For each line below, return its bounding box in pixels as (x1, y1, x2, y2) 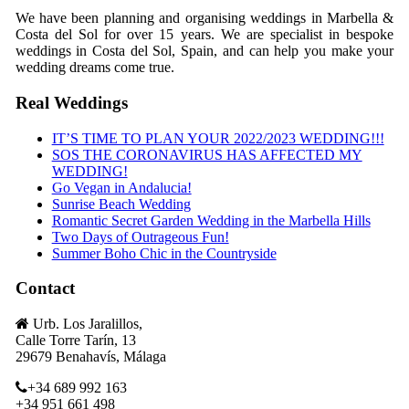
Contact (15, 278, 75, 299)
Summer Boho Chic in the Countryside (51, 245, 277, 261)
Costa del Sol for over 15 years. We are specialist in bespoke (15, 26, 394, 43)
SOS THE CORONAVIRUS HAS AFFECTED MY (51, 146, 362, 163)
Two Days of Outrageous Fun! (51, 228, 229, 245)
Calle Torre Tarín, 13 (15, 332, 136, 348)
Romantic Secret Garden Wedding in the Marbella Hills (51, 212, 371, 228)
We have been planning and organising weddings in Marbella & (15, 10, 394, 26)
